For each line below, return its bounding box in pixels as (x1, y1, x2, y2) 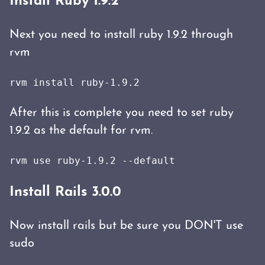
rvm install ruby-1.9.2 (9, 77, 140, 88)
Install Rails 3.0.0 (9, 185, 121, 199)
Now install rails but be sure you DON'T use (9, 220, 243, 232)
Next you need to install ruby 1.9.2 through (9, 29, 233, 41)
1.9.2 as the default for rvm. (9, 125, 153, 137)
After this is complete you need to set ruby (9, 107, 234, 119)
